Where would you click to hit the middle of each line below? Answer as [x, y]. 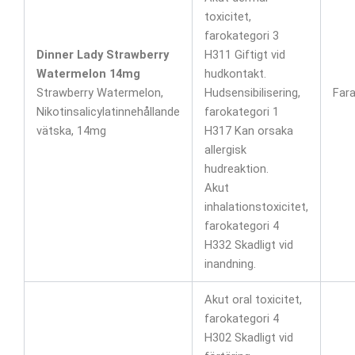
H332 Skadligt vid [248, 244]
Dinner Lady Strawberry [102, 54]
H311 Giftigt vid [244, 54]
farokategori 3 [241, 35]
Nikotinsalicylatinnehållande [108, 111]
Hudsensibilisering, [252, 92]
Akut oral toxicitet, [253, 299]
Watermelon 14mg [88, 73]
